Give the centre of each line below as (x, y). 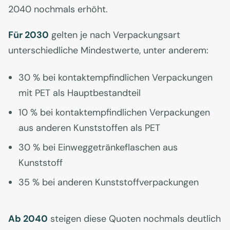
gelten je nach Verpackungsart (114, 35)
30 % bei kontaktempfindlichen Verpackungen (116, 78)
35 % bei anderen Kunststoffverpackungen (109, 183)
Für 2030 (28, 35)
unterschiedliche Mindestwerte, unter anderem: (108, 51)
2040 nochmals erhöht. (58, 9)
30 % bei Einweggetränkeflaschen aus (98, 148)
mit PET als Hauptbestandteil (80, 93)
